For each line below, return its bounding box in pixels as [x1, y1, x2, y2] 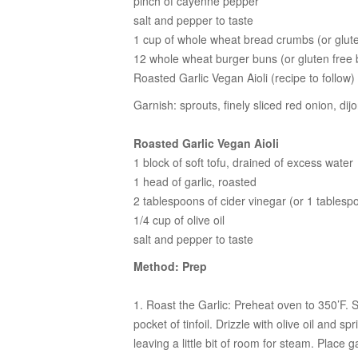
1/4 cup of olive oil [133, 212, 225, 228]
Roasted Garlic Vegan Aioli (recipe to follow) [133, 70, 355, 86]
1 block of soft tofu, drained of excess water [133, 154, 353, 170]
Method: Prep [133, 258, 207, 274]
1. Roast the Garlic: [133, 296, 234, 312]
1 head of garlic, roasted [133, 173, 257, 189]
